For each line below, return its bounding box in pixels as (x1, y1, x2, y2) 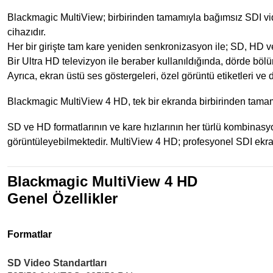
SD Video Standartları (7, 258, 107, 268)
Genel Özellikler (7, 190, 118, 207)
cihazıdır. (7, 27, 46, 37)
